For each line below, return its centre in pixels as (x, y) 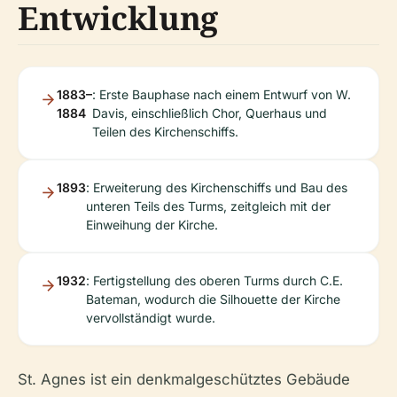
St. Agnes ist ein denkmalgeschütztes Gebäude (184, 379)
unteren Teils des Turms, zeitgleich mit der (208, 206)
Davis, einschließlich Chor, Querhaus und (210, 113)
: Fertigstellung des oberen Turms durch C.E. (214, 280)
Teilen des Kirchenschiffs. (165, 131)
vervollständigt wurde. (151, 317)
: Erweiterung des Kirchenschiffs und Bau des (217, 187)
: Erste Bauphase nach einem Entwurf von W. (222, 94)
